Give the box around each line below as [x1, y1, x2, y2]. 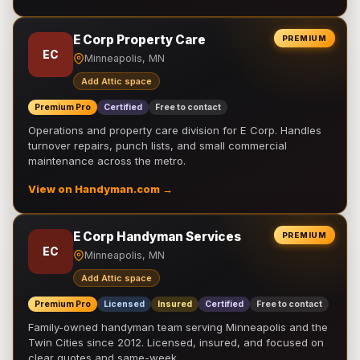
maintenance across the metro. [28, 154, 186, 167]
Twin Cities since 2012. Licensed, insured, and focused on [28, 336, 324, 349]
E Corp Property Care [73, 32, 206, 47]
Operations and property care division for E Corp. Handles [28, 124, 321, 137]
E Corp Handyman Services [73, 229, 241, 244]
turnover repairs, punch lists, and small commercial [28, 139, 287, 152]
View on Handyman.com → [28, 183, 173, 195]
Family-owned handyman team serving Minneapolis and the [28, 321, 328, 333]
